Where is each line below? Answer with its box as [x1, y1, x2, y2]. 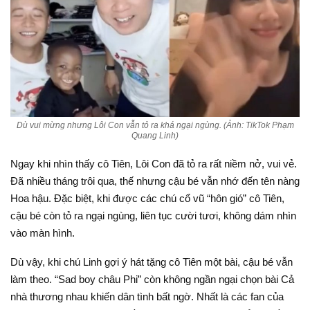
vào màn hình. [10, 226, 75, 239]
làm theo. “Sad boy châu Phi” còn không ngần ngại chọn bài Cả [10, 273, 294, 285]
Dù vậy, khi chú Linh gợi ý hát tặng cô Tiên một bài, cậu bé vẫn [10, 255, 293, 268]
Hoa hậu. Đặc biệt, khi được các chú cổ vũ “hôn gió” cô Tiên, [10, 192, 284, 204]
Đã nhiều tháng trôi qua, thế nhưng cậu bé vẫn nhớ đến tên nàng [10, 174, 300, 187]
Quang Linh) [131, 130, 179, 140]
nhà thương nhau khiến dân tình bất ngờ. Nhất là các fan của [10, 290, 284, 302]
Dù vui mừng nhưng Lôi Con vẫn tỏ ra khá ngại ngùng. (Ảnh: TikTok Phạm [16, 120, 294, 130]
